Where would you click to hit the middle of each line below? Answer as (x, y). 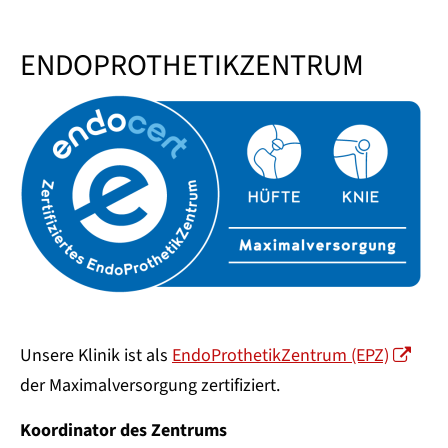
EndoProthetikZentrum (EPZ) (280, 356)
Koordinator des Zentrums (123, 431)
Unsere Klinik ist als (96, 356)
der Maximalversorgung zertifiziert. (150, 386)
